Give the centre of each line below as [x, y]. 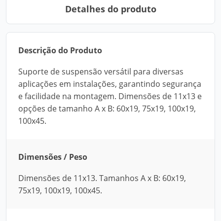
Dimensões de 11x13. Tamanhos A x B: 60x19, [102, 178]
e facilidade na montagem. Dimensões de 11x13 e [110, 96]
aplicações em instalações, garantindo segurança [110, 84]
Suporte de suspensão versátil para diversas [101, 72]
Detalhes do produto [110, 9]
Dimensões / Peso [53, 157]
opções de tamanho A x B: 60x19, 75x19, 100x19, [107, 109]
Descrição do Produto [60, 50]
